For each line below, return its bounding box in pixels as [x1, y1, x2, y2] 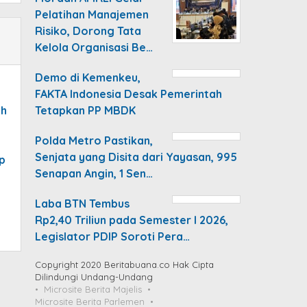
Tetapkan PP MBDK [35, 103, 136, 117]
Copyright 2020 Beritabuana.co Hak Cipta [35, 258, 214, 270]
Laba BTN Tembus [35, 196, 130, 210]
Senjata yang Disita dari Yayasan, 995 [35, 149, 238, 164]
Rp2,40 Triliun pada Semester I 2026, [35, 212, 229, 227]
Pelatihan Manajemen [35, 7, 149, 21]
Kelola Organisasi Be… [35, 40, 153, 54]
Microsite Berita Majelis [44, 283, 143, 295]
